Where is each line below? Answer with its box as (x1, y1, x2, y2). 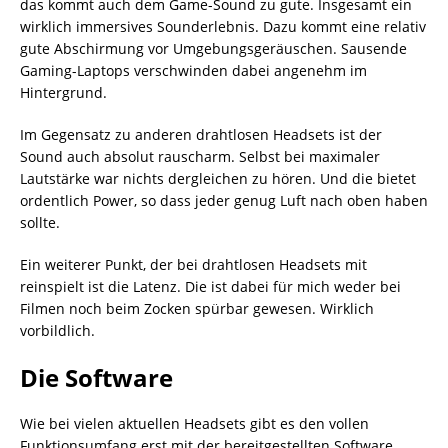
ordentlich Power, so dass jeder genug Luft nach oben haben (20, 190, 428, 210)
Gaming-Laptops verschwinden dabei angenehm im (20, 60, 367, 80)
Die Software (20, 360, 173, 394)
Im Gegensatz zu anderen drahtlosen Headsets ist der (20, 124, 382, 144)
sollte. (20, 212, 60, 232)
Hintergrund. (20, 82, 107, 102)
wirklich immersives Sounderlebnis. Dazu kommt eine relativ (20, 16, 426, 36)
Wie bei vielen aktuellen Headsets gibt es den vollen (20, 413, 369, 433)
